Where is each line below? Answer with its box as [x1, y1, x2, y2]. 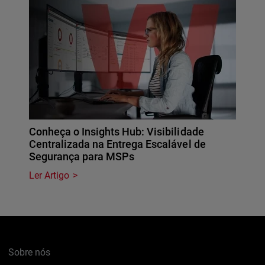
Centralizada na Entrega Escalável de [29, 138, 206, 151]
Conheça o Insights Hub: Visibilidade [29, 125, 204, 138]
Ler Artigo [29, 170, 70, 182]
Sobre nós [8, 247, 51, 258]
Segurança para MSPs [29, 150, 135, 163]
